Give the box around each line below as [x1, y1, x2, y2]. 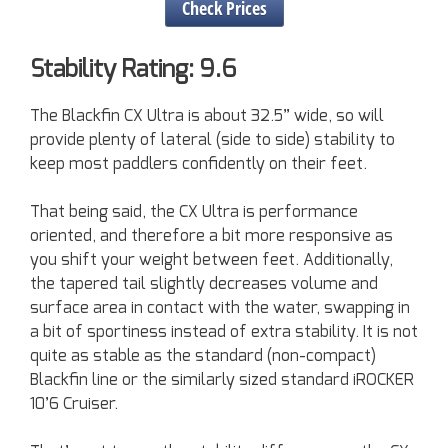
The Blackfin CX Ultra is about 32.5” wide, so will [30, 107, 384, 124]
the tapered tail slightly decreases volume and [30, 275, 378, 292]
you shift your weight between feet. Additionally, [30, 251, 393, 268]
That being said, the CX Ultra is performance [30, 203, 358, 220]
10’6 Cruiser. [30, 395, 118, 412]
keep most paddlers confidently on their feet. [30, 155, 367, 172]
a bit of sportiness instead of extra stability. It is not [30, 323, 418, 340]
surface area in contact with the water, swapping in [30, 299, 410, 316]
